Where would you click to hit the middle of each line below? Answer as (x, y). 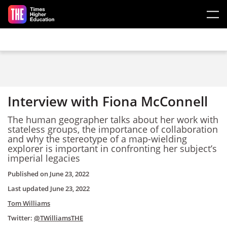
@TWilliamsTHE (59, 218)
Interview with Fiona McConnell (108, 101)
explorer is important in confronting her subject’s (112, 148)
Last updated (29, 188)
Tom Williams (29, 203)
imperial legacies (44, 158)
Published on (29, 174)
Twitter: (21, 218)
